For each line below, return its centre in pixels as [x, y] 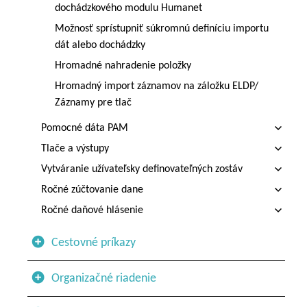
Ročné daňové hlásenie [92, 210]
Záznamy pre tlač [93, 103]
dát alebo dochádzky [100, 45]
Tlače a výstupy [75, 149]
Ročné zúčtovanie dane [92, 190]
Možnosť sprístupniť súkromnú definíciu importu [162, 29]
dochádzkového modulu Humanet [128, 8]
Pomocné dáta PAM [85, 128]
